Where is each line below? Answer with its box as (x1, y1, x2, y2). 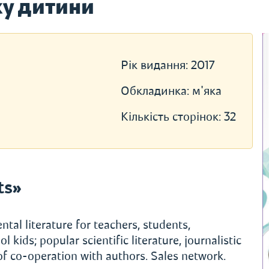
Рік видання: (120, 58, 191, 73)
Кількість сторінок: (120, 109, 224, 124)
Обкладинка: (120, 83, 192, 98)
